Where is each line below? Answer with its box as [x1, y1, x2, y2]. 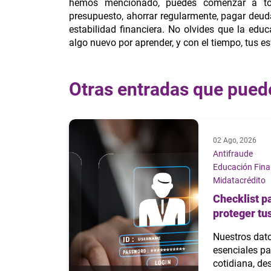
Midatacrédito [212, 175, 266, 186]
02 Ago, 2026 [212, 136, 256, 145]
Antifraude [212, 149, 253, 159]
